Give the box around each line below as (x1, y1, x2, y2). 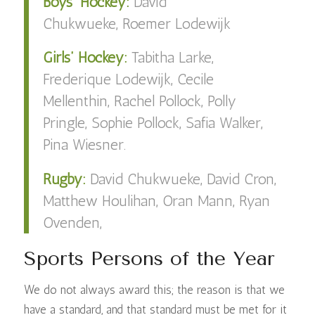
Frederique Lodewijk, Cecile (42, 70, 214, 89)
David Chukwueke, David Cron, (89, 170, 276, 188)
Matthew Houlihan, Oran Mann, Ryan (42, 192, 270, 210)
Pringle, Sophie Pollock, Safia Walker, (42, 114, 263, 132)
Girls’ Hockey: (42, 49, 131, 67)
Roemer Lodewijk (122, 14, 231, 32)
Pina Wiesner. (42, 136, 126, 154)
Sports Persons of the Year (23, 247, 275, 271)
